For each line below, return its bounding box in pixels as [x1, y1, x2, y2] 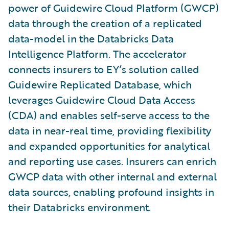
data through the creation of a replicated [8, 15, 202, 31]
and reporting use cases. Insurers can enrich [8, 153, 216, 169]
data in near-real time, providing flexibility [8, 122, 211, 138]
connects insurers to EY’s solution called [8, 61, 199, 77]
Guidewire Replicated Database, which [8, 76, 192, 92]
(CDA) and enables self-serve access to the [8, 107, 210, 123]
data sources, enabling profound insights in [8, 184, 214, 199]
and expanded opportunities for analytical [8, 138, 210, 153]
